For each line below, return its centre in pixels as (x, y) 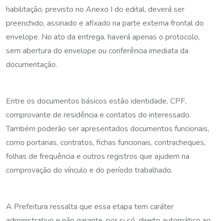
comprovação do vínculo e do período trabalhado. (89, 170)
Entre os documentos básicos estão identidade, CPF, (96, 101)
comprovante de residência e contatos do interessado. (98, 115)
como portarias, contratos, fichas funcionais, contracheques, (106, 142)
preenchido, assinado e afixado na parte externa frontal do (105, 23)
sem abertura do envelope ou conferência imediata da (97, 51)
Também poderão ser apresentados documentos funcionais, (108, 129)
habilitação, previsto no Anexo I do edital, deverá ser (95, 9)
